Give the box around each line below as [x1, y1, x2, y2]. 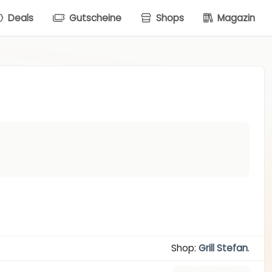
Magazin [215, 11, 255, 24]
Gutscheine [67, 11, 121, 24]
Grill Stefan [198, 242, 248, 255]
